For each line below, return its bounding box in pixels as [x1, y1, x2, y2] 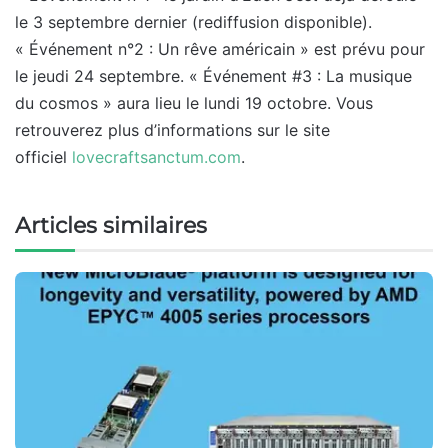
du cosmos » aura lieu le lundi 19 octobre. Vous [15, 92, 373, 113]
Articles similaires [15, 211, 207, 239]
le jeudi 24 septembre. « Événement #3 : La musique [15, 65, 412, 86]
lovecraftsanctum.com [72, 146, 241, 167]
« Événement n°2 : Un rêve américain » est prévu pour [15, 38, 425, 59]
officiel [15, 146, 72, 167]
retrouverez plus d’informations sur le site [15, 119, 330, 140]
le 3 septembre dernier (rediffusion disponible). [15, 11, 372, 32]
